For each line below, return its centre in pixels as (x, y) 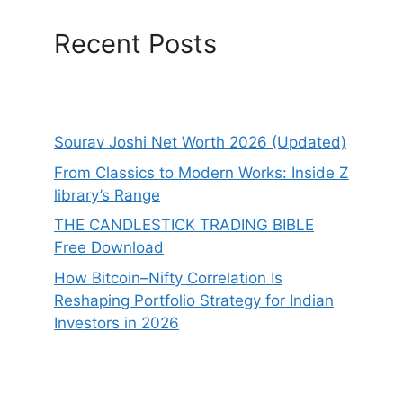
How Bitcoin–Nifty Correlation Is (168, 278)
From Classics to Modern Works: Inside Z (201, 172)
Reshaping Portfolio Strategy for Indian (194, 300)
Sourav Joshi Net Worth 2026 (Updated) (200, 143)
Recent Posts (135, 44)
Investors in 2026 (116, 322)
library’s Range (107, 195)
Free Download (109, 248)
